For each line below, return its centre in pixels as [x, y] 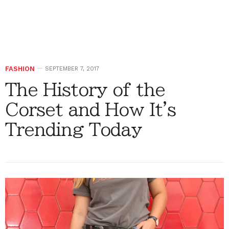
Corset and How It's [90, 109]
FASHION [20, 68]
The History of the [85, 89]
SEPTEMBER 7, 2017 [72, 68]
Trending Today [74, 129]
